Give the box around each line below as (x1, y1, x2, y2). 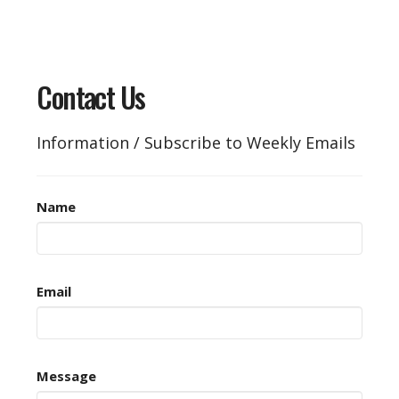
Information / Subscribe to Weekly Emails (37, 132, 356, 154)
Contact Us (37, 76, 145, 118)
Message (37, 367, 97, 386)
